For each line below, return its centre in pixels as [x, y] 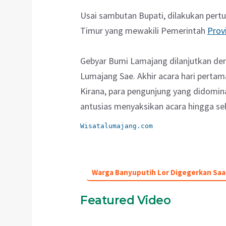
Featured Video [125, 201]
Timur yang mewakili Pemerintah [144, 31]
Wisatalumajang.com [117, 126]
